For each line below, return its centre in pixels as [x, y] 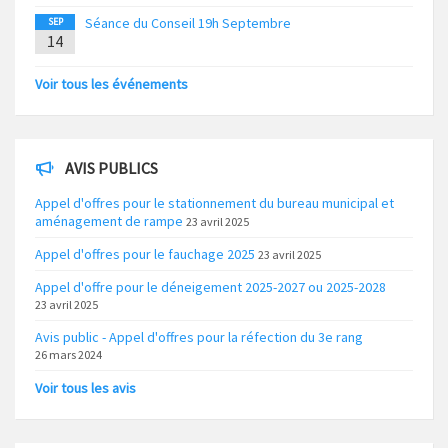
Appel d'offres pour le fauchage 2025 [145, 254]
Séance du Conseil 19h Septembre [188, 23]
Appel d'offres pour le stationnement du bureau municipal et [214, 203]
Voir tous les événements [111, 84]
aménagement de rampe [109, 221]
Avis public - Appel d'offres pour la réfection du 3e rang [199, 337]
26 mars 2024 [68, 355]
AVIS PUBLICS [111, 168]
